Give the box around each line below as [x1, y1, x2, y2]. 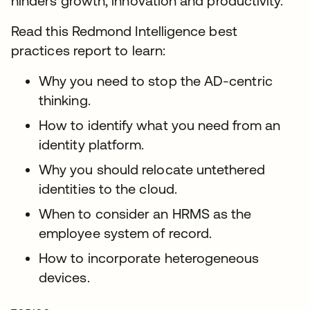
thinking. [39, 92, 91, 109]
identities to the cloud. [39, 181, 177, 197]
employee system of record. [39, 225, 212, 241]
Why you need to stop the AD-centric [39, 73, 273, 89]
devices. [39, 269, 90, 286]
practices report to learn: [11, 42, 166, 59]
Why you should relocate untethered [39, 161, 265, 178]
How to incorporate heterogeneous [39, 250, 259, 266]
